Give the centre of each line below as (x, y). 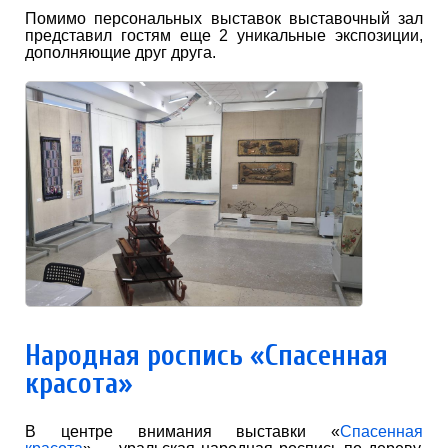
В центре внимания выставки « (182, 432)
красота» (79, 384)
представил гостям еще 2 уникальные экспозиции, (224, 35)
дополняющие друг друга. (120, 52)
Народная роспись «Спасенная (206, 356)
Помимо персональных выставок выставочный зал (224, 18)
